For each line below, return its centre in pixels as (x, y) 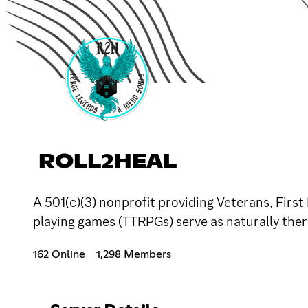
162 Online (59, 254)
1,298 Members (134, 254)
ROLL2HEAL (108, 162)
